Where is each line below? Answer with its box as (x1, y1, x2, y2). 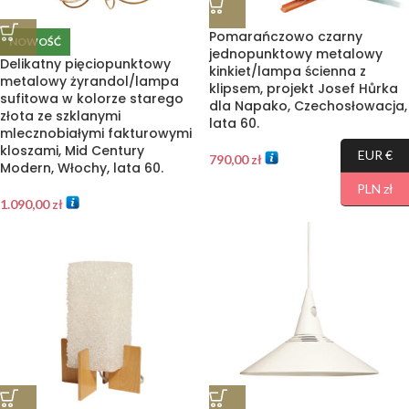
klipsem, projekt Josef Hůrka (209, 79, 398, 98)
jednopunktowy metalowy (209, 45, 383, 63)
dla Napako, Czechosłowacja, (209, 97, 407, 115)
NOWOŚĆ (9, 35, 61, 48)
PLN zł (356, 181, 393, 196)
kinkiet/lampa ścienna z (209, 62, 366, 80)
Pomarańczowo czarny (209, 27, 362, 46)
